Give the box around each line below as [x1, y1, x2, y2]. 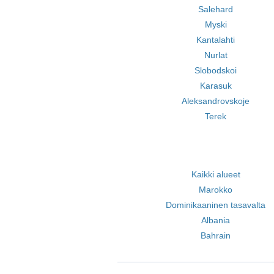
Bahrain [201, 231, 231, 240]
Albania [201, 215, 231, 225]
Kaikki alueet [191, 169, 240, 179]
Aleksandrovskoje [182, 96, 250, 106]
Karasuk [199, 81, 232, 91]
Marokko [199, 185, 233, 194]
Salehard [198, 4, 234, 14]
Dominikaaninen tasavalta [166, 200, 266, 210]
